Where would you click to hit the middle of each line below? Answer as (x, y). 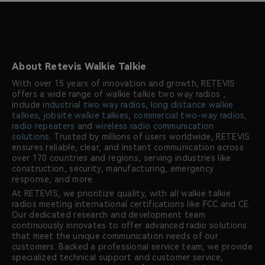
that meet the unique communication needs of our (115, 236)
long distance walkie (192, 105)
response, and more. (53, 180)
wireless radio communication (155, 126)
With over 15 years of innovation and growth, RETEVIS (124, 84)
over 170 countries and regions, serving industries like (122, 158)
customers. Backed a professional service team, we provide (132, 247)
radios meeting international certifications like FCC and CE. (131, 204)
